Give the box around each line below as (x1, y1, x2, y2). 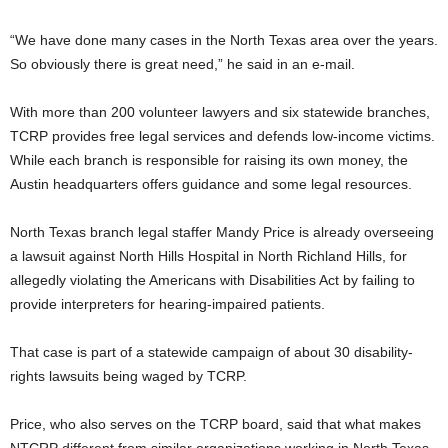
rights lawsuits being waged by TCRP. (10, 367, 247, 384)
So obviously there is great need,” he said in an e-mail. (10, 55, 355, 72)
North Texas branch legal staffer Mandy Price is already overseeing (10, 223, 434, 240)
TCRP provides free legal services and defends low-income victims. (10, 127, 435, 144)
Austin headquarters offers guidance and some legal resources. (10, 175, 412, 192)
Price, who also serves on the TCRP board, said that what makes (10, 415, 421, 432)
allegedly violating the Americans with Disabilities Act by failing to (10, 271, 415, 288)
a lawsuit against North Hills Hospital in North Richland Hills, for (10, 247, 407, 264)
